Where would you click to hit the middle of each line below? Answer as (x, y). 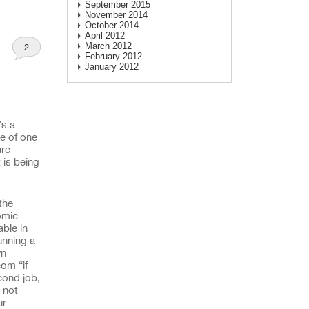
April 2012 (104, 35)
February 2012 (113, 56)
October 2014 (111, 25)
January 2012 (111, 66)
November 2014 (116, 14)
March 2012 (108, 46)
